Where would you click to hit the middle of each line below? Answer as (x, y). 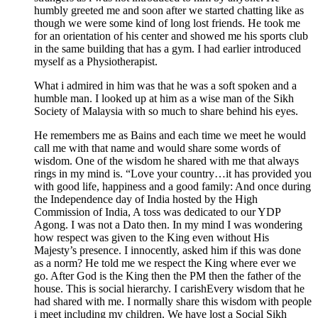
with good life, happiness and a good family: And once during (172, 187)
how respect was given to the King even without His (152, 238)
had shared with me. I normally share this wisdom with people (173, 302)
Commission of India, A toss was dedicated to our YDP (157, 212)
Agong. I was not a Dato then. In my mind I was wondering (168, 225)
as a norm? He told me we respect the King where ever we (165, 263)
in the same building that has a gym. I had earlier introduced (168, 49)
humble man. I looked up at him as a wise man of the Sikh (164, 99)
